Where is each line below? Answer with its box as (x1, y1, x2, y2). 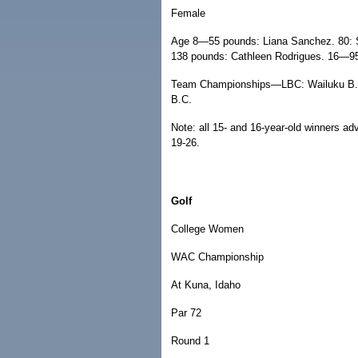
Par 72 (171, 307, 201, 319)
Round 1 (171, 335, 209, 347)
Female (171, 7, 205, 19)
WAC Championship (171, 251, 264, 263)
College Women (171, 223, 244, 235)
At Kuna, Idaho (171, 279, 241, 291)
